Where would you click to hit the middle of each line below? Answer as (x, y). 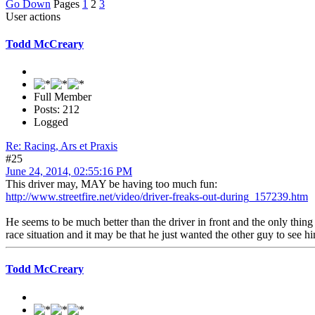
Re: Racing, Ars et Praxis (62, 146)
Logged (51, 122)
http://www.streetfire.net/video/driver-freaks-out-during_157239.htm (157, 197)
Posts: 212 (57, 110)
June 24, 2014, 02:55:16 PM (69, 172)
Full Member (63, 97)
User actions (33, 16)
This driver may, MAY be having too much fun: (111, 184)
